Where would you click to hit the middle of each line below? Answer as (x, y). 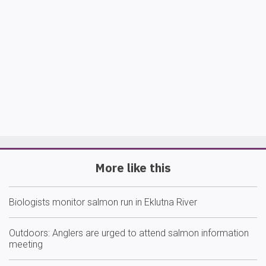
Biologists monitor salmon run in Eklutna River (103, 202)
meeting (26, 244)
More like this (133, 168)
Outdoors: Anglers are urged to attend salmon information (129, 233)
